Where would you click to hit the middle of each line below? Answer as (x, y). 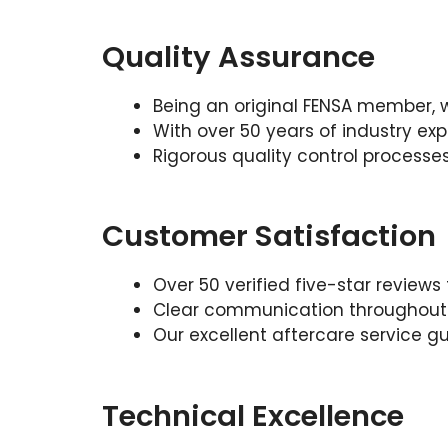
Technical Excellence (253, 415)
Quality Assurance (238, 56)
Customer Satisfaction (269, 236)
